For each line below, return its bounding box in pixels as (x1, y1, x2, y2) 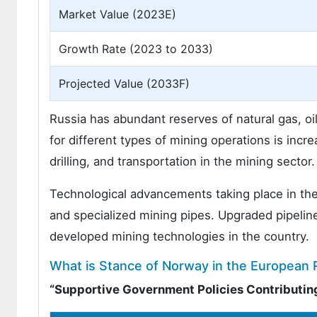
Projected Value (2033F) (59, 76, 190, 91)
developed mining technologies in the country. (50, 229, 309, 243)
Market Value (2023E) (59, 7, 176, 21)
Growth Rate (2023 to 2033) (59, 42, 213, 56)
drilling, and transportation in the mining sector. (50, 154, 315, 168)
